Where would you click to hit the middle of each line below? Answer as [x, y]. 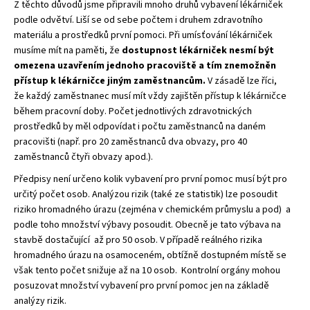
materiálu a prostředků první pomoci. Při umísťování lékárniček [143, 35]
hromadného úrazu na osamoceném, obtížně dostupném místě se [150, 255]
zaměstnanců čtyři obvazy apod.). [83, 157]
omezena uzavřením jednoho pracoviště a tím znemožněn [145, 65]
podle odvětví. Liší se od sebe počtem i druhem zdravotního [138, 20]
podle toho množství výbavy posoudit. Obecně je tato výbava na [147, 225]
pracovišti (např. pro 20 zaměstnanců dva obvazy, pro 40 [130, 142]
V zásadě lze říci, [241, 81]
